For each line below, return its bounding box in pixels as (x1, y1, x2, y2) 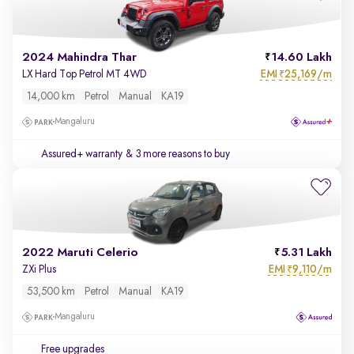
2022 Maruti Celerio (22, 247, 137, 259)
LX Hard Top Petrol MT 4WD (22, 69, 146, 80)
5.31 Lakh (281, 247, 332, 259)
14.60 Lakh (271, 51, 332, 64)
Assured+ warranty (41, 149, 122, 160)
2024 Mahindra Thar (22, 51, 137, 64)
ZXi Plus (22, 264, 56, 275)
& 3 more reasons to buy (123, 149, 230, 160)
